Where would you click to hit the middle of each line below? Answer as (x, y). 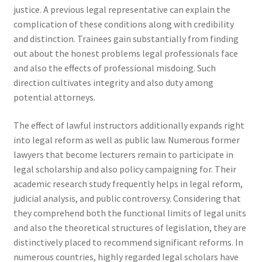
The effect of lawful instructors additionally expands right (129, 125)
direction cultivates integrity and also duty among (113, 83)
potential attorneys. (54, 97)
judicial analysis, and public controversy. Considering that (127, 198)
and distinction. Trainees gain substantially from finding (126, 39)
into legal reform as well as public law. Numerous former (126, 140)
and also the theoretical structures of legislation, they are (130, 227)
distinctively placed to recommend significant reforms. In (128, 242)
